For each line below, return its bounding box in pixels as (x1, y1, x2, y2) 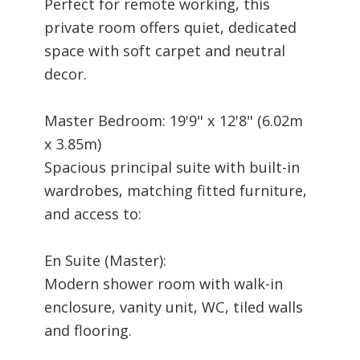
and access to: (44, 203, 141, 223)
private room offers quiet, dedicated (44, 17, 297, 37)
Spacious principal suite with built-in (44, 157, 300, 177)
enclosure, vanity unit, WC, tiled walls (44, 297, 303, 317)
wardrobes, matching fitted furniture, (44, 180, 307, 200)
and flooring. (44, 320, 132, 340)
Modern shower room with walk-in (44, 273, 283, 293)
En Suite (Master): (44, 250, 166, 270)
